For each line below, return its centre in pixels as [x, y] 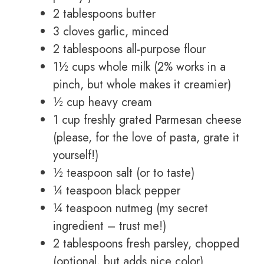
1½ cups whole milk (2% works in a [139, 67]
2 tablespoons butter [104, 14]
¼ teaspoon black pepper [117, 191]
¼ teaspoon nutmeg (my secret [131, 209]
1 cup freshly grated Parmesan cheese [147, 120]
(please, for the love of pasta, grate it [146, 138]
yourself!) [76, 156]
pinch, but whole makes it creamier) [142, 85]
